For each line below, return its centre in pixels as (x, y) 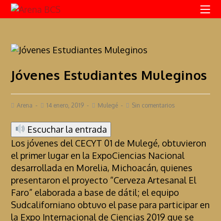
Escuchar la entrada (66, 129)
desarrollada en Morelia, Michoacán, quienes (102, 167)
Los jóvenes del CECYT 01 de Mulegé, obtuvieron (109, 143)
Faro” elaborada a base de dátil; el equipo (95, 192)
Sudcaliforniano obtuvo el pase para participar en (110, 204)
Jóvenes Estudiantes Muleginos (109, 74)
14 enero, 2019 (65, 105)
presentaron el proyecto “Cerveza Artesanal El (104, 180)
